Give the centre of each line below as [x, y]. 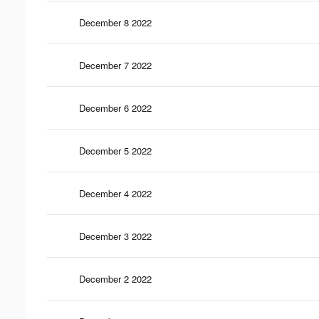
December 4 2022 [115, 193]
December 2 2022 [115, 278]
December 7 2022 [115, 65]
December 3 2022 [115, 236]
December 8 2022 [115, 22]
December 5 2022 [115, 150]
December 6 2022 [115, 108]
